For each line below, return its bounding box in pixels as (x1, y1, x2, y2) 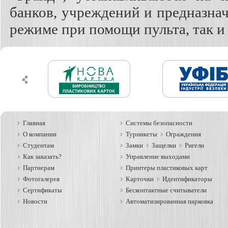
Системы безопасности (126, 119, 192, 127)
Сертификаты (23, 186, 62, 194)
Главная (23, 119, 45, 127)
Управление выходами (126, 153, 190, 160)
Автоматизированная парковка (126, 197, 213, 205)
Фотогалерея (23, 175, 60, 183)
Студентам (23, 141, 54, 149)
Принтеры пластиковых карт (126, 164, 208, 172)
